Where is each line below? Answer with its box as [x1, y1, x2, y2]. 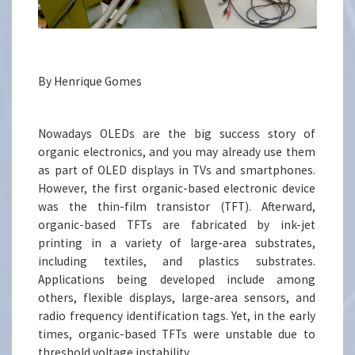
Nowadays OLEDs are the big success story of [38, 126, 315, 142]
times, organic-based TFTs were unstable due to [38, 326, 315, 342]
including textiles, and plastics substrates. [38, 254, 315, 269]
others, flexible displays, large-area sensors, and [38, 290, 315, 306]
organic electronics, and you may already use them [38, 144, 315, 160]
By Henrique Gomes [38, 74, 143, 90]
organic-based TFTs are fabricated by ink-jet [38, 217, 315, 233]
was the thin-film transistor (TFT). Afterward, [38, 199, 315, 215]
